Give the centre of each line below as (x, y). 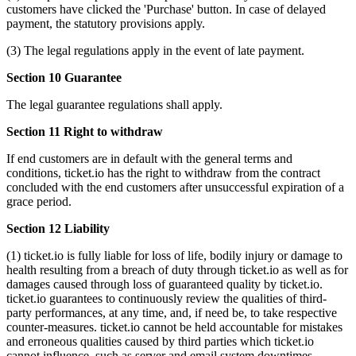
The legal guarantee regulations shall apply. (114, 104)
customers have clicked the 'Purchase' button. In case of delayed (166, 9)
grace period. (39, 201)
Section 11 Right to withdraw (85, 131)
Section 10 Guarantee (64, 77)
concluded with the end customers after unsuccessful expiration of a (175, 187)
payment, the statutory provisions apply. (106, 23)
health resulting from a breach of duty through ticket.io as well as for (177, 269)
